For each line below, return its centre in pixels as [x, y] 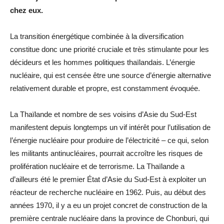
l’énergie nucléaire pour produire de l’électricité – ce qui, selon [109, 140]
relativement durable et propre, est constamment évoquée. [105, 88]
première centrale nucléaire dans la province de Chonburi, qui [109, 218]
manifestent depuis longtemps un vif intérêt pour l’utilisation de [110, 127]
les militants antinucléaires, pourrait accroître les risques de [106, 153]
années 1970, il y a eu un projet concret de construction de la [108, 205]
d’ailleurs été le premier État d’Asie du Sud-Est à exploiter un [108, 179]
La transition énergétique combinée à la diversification [97, 36]
